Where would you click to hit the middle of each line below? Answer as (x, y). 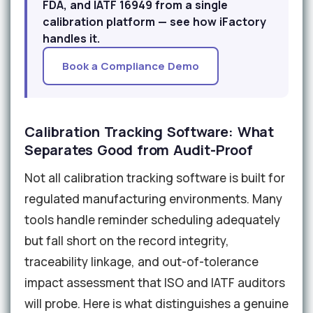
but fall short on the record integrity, (127, 241)
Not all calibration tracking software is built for (155, 178)
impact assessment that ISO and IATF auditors (155, 283)
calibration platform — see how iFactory (154, 22)
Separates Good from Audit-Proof (139, 150)
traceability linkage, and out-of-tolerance (141, 262)
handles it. (71, 39)
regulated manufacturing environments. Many (153, 199)
